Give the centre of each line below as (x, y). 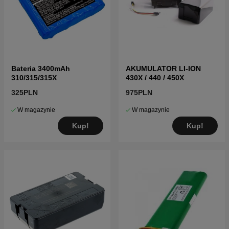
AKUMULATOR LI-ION (163, 69)
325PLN (25, 93)
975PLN (139, 93)
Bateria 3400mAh (41, 69)
